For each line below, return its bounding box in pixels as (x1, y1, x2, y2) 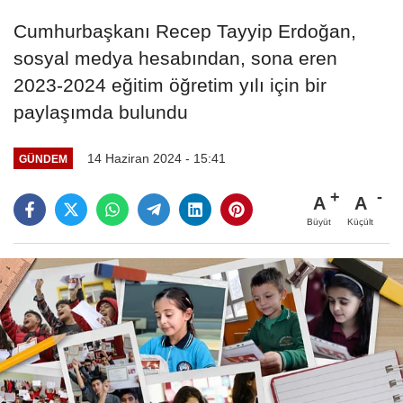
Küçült (347, 216, 373, 227)
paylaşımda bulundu (13, 102, 188, 123)
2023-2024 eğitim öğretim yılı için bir (13, 75, 327, 96)
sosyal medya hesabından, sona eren (13, 48, 337, 69)
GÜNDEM (18, 152, 67, 165)
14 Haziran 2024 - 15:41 (86, 151, 226, 166)
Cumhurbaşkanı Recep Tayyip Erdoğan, (13, 21, 356, 42)
